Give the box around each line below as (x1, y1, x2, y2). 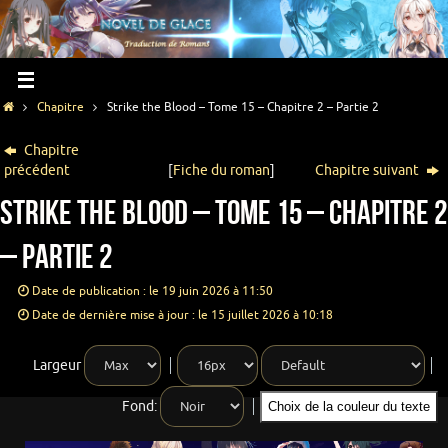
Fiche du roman (173, 162, 271, 180)
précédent (4, 162, 71, 180)
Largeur (33, 357, 81, 375)
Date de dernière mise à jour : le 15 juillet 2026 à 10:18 (31, 307, 333, 324)
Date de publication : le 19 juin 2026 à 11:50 (31, 283, 273, 300)
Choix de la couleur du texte (305, 399, 430, 415)
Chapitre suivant (315, 162, 423, 180)
